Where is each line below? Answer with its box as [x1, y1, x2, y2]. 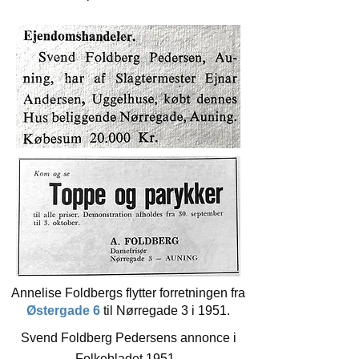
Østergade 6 [26, 304, 103, 317]
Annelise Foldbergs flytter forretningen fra [11, 286, 245, 300]
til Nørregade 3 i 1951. [103, 304, 230, 317]
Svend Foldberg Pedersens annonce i [20, 331, 236, 345]
